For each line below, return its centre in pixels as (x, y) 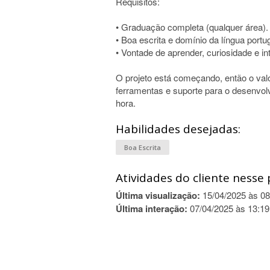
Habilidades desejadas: (178, 129)
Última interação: (152, 209)
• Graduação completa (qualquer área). (192, 27)
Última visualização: (158, 195)
